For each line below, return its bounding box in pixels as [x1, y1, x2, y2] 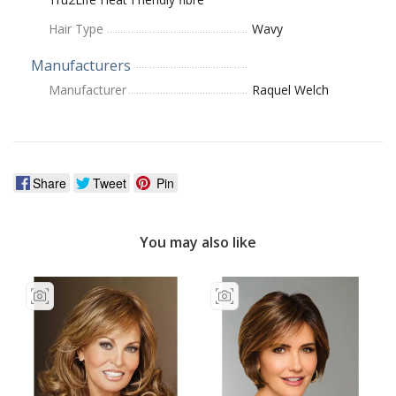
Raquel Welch [252, 80, 329, 98]
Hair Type [49, 19, 103, 37]
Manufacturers [31, 55, 131, 75]
